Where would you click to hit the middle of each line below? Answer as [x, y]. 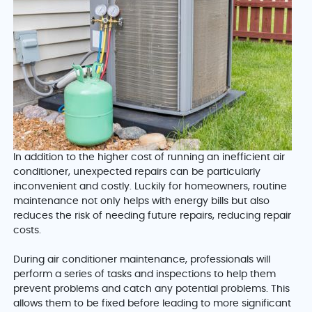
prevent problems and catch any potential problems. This [152, 289]
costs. [28, 231]
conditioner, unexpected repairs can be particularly [137, 172]
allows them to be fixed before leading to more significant [153, 304]
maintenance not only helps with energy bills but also [142, 202]
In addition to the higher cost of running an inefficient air [149, 158]
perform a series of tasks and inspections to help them [145, 275]
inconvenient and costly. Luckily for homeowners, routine [150, 187]
